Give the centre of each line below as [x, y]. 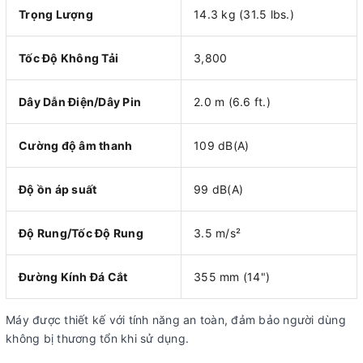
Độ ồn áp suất [58, 190]
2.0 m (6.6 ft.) [232, 102]
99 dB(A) [218, 190]
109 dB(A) [222, 146]
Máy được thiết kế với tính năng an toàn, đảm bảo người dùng [176, 320]
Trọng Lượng [56, 15]
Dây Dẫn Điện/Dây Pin [80, 102]
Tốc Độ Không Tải [68, 58]
